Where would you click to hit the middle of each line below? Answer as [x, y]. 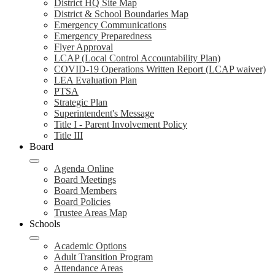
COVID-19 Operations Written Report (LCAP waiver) [160, 69]
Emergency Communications [110, 25]
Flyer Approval [83, 47]
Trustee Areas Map [91, 213]
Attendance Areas [88, 268]
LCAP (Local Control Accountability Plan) [137, 58]
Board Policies [82, 202]
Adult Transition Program [103, 257]
